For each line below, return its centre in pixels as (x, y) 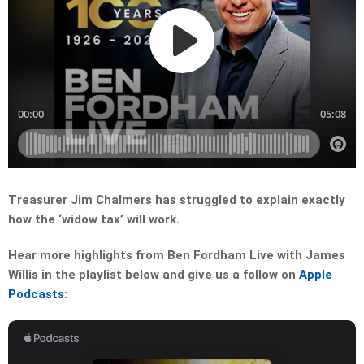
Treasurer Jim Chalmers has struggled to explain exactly (177, 200)
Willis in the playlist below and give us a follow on (154, 275)
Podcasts (36, 295)
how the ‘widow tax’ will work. (94, 220)
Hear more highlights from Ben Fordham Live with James (177, 256)
